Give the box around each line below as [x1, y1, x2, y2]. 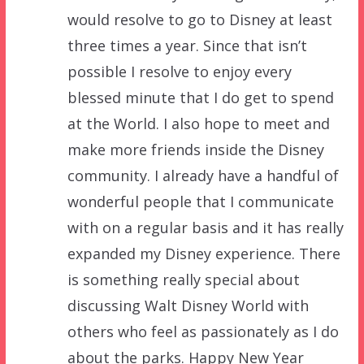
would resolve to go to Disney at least [67, 9, 332, 29]
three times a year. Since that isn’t [67, 35, 307, 55]
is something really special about [67, 269, 300, 289]
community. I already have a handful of [67, 165, 339, 185]
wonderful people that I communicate [67, 191, 334, 211]
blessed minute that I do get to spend [67, 87, 334, 107]
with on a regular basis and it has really [67, 217, 344, 237]
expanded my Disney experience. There [67, 243, 340, 263]
